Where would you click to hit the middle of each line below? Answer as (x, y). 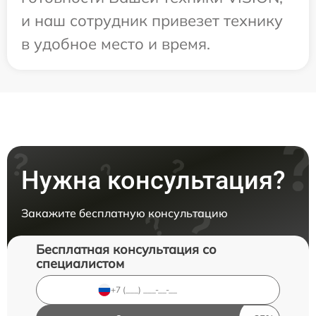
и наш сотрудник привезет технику (152, 20)
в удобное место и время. (116, 43)
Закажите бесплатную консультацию (124, 213)
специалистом (80, 263)
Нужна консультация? (153, 180)
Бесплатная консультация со (126, 249)
